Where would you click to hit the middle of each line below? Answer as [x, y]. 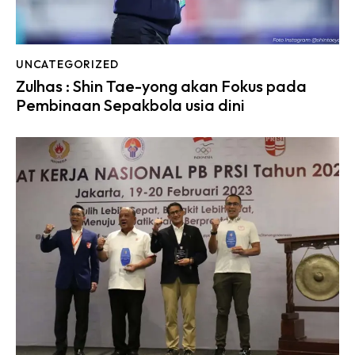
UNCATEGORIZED [67, 64]
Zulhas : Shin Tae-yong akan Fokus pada [161, 86]
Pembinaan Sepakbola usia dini [130, 105]
